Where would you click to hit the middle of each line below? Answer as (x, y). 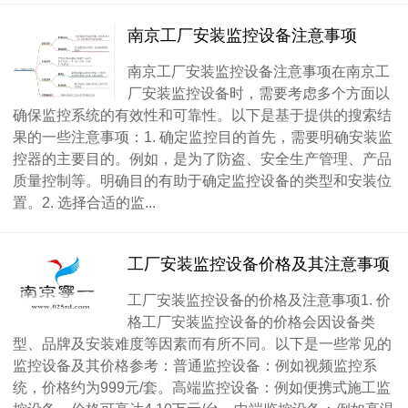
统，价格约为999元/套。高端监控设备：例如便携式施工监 (202, 387)
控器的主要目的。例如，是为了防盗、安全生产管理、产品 (202, 158)
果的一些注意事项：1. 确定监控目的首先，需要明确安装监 (203, 137)
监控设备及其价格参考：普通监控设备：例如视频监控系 (195, 365)
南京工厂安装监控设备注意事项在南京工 (259, 71)
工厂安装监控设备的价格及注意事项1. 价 (259, 300)
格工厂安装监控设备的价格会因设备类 (251, 321)
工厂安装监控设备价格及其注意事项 (259, 264)
